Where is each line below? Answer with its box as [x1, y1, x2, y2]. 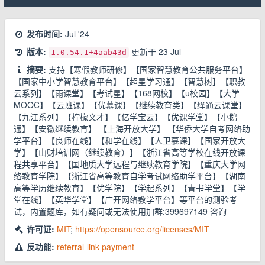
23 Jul [159, 46, 181, 57]
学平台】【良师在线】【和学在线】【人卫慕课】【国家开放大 [14, 134, 245, 146]
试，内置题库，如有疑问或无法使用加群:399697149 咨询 [14, 205, 227, 217]
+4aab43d [89, 48, 127, 57]
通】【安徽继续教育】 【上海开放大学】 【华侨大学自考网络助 [14, 122, 250, 134]
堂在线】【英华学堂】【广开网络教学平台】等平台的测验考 [14, 193, 237, 205]
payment [99, 241, 134, 253]
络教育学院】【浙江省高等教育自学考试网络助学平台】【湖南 [14, 170, 245, 182]
